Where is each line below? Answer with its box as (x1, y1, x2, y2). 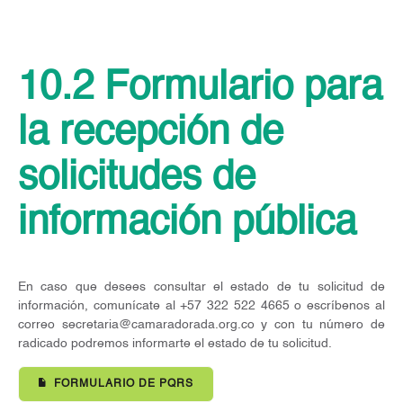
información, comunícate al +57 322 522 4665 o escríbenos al (18, 300, 385, 313)
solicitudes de (18, 157, 255, 198)
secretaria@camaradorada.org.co (61, 318, 255, 332)
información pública (18, 202, 356, 243)
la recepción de (18, 112, 283, 153)
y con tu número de (254, 318, 386, 332)
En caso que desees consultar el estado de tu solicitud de (18, 281, 385, 294)
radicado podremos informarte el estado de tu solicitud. (18, 337, 332, 351)
